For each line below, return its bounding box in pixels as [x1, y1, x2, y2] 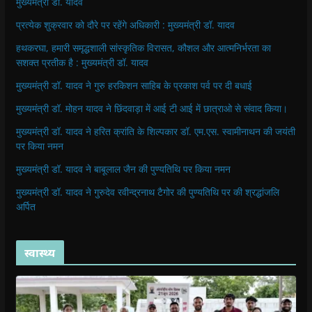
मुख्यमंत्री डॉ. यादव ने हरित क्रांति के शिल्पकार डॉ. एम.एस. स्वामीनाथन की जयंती [15, 124, 295, 138]
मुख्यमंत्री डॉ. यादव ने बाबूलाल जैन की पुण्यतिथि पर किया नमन [15, 162, 231, 175]
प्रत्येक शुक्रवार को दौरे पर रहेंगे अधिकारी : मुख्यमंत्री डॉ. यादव [15, 17, 235, 31]
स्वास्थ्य [24, 244, 56, 260]
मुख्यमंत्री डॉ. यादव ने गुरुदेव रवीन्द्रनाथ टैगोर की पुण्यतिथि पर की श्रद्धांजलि [15, 185, 279, 198]
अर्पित [15, 199, 36, 213]
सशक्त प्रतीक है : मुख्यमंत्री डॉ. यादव [15, 55, 148, 69]
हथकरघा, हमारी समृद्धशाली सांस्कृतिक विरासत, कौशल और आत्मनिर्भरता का [15, 40, 271, 54]
